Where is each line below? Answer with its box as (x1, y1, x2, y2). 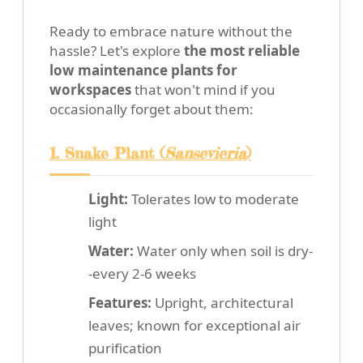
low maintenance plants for (49, 61, 237, 80)
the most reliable (184, 41, 300, 61)
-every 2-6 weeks (88, 264, 196, 284)
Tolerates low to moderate (128, 190, 299, 209)
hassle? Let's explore (49, 41, 184, 61)
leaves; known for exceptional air (88, 316, 301, 335)
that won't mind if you (131, 80, 275, 100)
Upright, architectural (152, 293, 293, 313)
